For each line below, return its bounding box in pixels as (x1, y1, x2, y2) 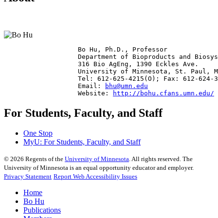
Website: (4, 89, 113, 97)
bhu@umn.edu (105, 82, 148, 90)
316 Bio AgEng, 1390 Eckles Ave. (4, 60, 199, 68)
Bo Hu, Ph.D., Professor (4, 45, 167, 53)
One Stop (23, 129, 53, 138)
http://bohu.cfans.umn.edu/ (113, 89, 214, 97)
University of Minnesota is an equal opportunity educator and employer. (4, 164, 194, 172)
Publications (23, 206, 61, 215)
